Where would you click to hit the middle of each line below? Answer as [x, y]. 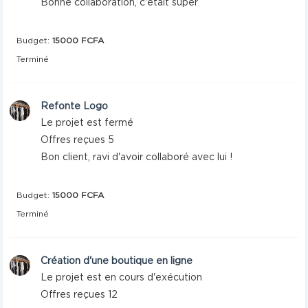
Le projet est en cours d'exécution [122, 278]
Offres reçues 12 [79, 295]
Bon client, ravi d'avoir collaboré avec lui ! [137, 157]
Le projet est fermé [87, 123]
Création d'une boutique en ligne [117, 261]
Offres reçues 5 [78, 140]
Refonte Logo [75, 107]
